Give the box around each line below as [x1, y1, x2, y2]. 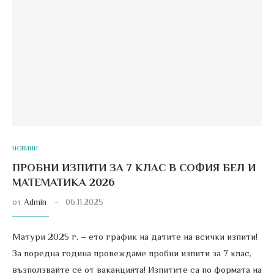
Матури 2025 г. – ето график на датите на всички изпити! [12, 231, 257, 242]
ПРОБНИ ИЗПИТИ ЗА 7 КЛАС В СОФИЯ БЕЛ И [12, 161, 256, 174]
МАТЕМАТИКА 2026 [12, 176, 115, 188]
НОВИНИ [12, 144, 38, 152]
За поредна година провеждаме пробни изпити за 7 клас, [12, 248, 251, 258]
